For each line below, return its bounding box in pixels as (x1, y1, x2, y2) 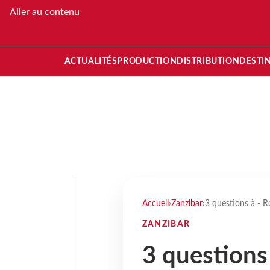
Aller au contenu (10, 7, 80, 17)
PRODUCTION (117, 57, 177, 66)
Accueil (142, 199, 169, 208)
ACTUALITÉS (64, 57, 118, 66)
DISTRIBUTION (177, 57, 240, 66)
